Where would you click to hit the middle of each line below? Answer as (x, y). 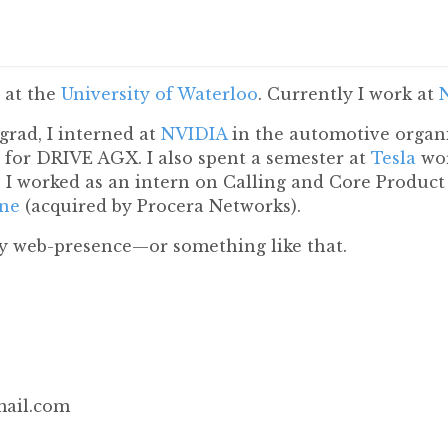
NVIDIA (194, 134)
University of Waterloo (159, 94)
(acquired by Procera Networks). (160, 206)
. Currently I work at (348, 94)
